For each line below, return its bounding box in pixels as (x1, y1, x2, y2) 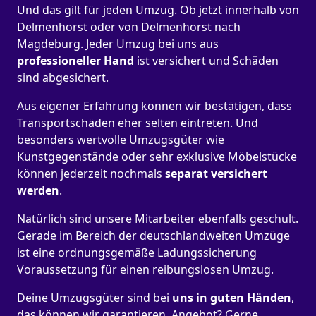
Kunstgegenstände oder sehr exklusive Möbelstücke (17, 149, 297, 165)
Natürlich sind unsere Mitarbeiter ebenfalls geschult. (17, 211, 298, 227)
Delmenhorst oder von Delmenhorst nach (17, 19, 241, 35)
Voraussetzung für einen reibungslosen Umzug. (17, 262, 274, 278)
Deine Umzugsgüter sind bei (17, 290, 172, 306)
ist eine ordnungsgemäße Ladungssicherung (17, 245, 257, 261)
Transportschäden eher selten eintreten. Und (17, 115, 258, 131)
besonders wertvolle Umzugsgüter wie (17, 132, 224, 148)
